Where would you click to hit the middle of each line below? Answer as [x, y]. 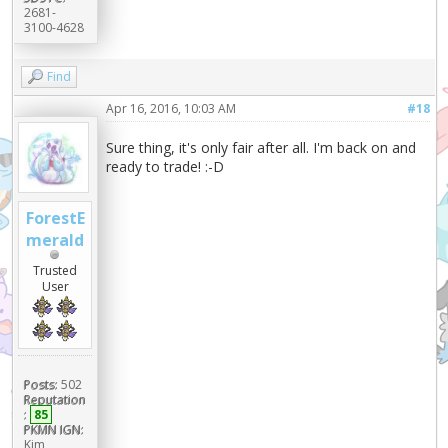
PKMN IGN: [53, 429]
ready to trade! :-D [165, 166]
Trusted [55, 270]
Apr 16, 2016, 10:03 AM [171, 108]
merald [55, 239]
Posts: [40, 384]
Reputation [54, 399]
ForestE [55, 217]
